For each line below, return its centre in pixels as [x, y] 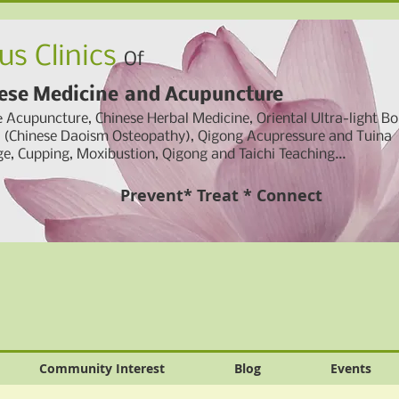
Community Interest [102, 368]
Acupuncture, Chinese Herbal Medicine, [131, 119]
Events [351, 368]
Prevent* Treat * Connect [221, 195]
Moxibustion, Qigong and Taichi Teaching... [211, 155]
